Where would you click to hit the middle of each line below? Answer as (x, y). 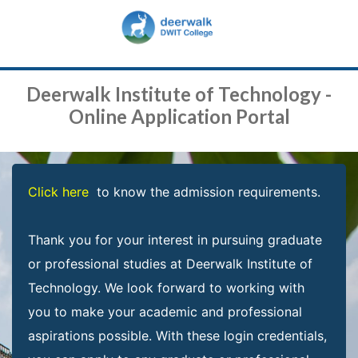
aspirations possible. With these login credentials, (177, 336)
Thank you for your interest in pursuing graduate (175, 240)
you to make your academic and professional (165, 312)
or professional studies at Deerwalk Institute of (170, 264)
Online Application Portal (179, 117)
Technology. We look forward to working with (166, 288)
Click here (58, 192)
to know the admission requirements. (205, 192)
